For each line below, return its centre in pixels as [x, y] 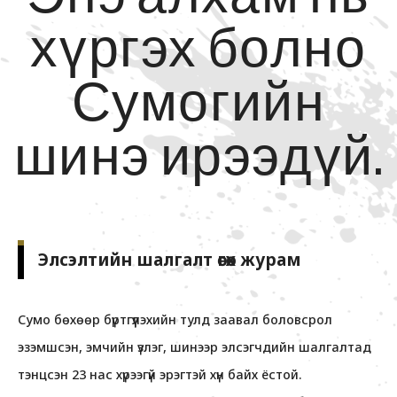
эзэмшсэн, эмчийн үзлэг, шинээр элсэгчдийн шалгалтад [195, 347]
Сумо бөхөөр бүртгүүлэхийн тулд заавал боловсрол [175, 320]
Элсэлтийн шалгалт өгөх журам [169, 260]
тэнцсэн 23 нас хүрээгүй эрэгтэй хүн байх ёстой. [160, 375]
